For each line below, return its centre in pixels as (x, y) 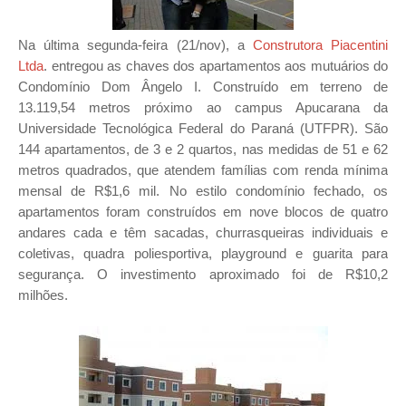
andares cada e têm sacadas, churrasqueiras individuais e (203, 232)
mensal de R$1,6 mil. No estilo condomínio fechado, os (203, 191)
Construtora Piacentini (320, 45)
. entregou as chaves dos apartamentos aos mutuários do (216, 66)
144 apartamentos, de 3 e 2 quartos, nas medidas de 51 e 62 (203, 149)
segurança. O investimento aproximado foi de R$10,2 (203, 274)
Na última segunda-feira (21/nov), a (135, 45)
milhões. (45, 295)
